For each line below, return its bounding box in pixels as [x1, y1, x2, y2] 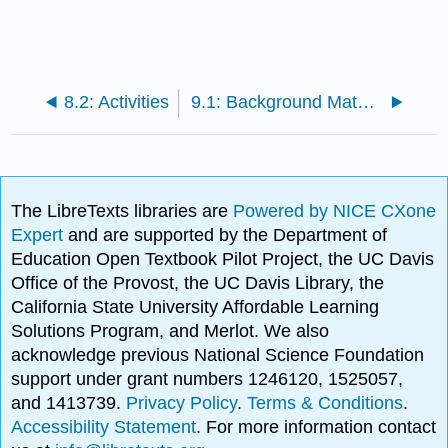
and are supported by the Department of [68, 224, 388, 245]
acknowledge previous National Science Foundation [11, 344, 425, 365]
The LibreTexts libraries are [11, 200, 234, 221]
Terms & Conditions [247, 392, 404, 413]
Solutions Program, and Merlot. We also [11, 320, 330, 341]
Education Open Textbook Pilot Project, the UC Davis [11, 248, 435, 269]
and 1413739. [11, 392, 127, 413]
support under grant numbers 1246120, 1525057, [11, 368, 404, 389]
